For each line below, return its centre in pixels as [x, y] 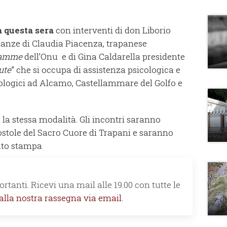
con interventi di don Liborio [112, 30]
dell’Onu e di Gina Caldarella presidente [104, 56]
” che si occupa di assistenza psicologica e [96, 69]
